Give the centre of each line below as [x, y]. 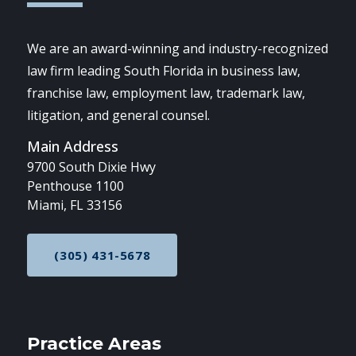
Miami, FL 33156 [75, 205]
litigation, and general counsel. [119, 115]
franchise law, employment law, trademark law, [166, 93]
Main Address [73, 146]
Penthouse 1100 [76, 186]
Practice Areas [95, 343]
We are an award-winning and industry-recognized [178, 48]
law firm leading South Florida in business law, [164, 70]
